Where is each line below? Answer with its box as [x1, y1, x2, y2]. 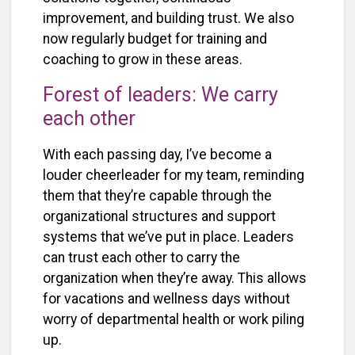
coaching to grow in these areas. [43, 51, 242, 67]
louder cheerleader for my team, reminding [43, 167, 304, 184]
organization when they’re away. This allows [43, 270, 307, 287]
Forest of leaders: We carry [43, 82, 278, 106]
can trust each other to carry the [43, 250, 240, 266]
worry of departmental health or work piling [43, 311, 304, 328]
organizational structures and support [43, 208, 276, 225]
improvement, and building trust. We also [43, 10, 294, 26]
